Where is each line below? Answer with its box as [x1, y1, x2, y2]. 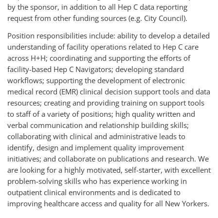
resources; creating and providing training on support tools [7, 98, 204, 108]
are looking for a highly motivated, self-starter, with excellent [7, 165, 211, 175]
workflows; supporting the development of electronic [7, 75, 185, 85]
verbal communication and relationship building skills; [7, 120, 189, 130]
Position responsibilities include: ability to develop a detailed [7, 31, 210, 40]
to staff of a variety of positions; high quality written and [7, 109, 195, 119]
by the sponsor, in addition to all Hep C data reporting [7, 2, 187, 12]
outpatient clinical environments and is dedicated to [7, 187, 181, 197]
